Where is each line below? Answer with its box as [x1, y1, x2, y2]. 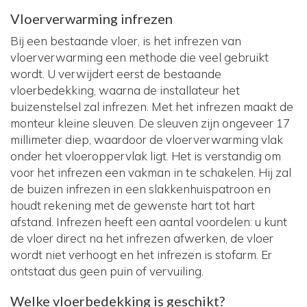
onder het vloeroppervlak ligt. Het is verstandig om [10, 149, 281, 164]
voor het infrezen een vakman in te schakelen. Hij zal [10, 165, 291, 180]
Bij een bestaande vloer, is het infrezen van [10, 34, 241, 49]
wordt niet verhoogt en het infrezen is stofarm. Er [10, 247, 272, 262]
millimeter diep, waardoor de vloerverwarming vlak [10, 132, 283, 147]
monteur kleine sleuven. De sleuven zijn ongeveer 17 [10, 116, 290, 131]
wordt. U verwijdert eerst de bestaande [10, 66, 221, 82]
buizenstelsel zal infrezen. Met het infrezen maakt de [10, 99, 293, 114]
